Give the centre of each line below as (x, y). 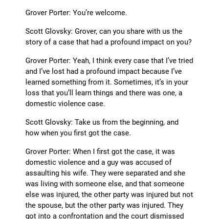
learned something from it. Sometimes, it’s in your (107, 82)
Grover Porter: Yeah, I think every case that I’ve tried (109, 60)
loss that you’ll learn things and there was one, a (104, 93)
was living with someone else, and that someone (105, 184)
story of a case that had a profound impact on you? (109, 42)
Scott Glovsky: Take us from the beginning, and (102, 122)
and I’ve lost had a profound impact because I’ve (104, 71)
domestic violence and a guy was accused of (99, 162)
